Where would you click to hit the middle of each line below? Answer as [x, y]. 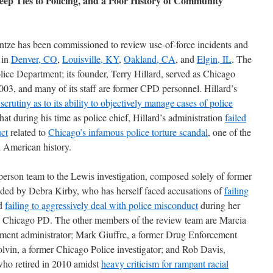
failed [236, 117]
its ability [72, 103]
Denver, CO [34, 59]
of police [216, 103]
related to [28, 132]
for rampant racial [195, 264]
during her [219, 205]
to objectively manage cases [145, 103]
